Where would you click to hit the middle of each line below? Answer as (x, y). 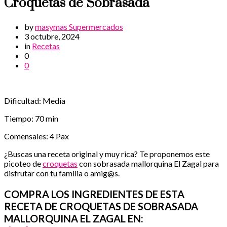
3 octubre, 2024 (52, 36)
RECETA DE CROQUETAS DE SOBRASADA (101, 206)
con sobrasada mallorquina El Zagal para (148, 164)
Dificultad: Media (35, 101)
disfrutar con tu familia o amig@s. (62, 173)
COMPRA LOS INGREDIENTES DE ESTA (94, 194)
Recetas (46, 46)
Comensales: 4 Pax (36, 136)
